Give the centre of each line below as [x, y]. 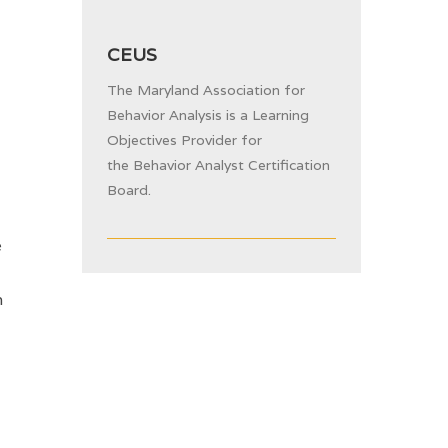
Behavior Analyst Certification [231, 165]
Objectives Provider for [184, 140]
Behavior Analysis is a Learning [207, 115]
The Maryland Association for [205, 90]
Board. [128, 190]
